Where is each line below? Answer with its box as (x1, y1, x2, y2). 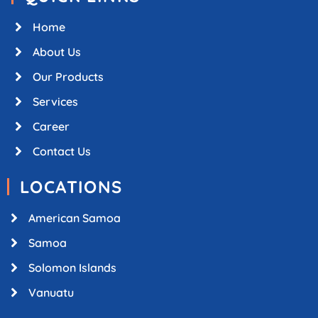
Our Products (33, 69, 104, 84)
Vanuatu (28, 285, 74, 300)
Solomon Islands (28, 260, 116, 275)
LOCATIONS (20, 175, 123, 197)
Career (33, 119, 70, 133)
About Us (33, 44, 81, 59)
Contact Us (33, 143, 91, 158)
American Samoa (28, 210, 121, 225)
